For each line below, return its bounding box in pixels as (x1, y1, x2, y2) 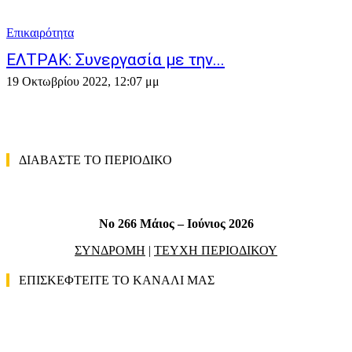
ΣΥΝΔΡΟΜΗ (75, 244, 145, 257)
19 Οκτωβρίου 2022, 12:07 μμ (6, 75, 159, 88)
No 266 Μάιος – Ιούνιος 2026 (98, 217, 254, 230)
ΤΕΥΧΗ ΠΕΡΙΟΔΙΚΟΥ (154, 244, 277, 257)
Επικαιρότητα (6, 26, 74, 39)
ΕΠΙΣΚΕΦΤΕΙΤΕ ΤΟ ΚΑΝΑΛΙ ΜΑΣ (19, 273, 214, 287)
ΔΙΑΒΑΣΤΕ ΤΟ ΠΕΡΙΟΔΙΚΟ (19, 153, 172, 167)
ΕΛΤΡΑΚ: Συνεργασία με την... (6, 50, 225, 69)
